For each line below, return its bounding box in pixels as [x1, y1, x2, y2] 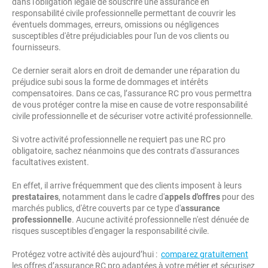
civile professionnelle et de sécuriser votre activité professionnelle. [12, 111, 253, 121]
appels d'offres [165, 192, 220, 202]
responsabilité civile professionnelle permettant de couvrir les [12, 8, 236, 18]
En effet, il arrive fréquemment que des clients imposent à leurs [12, 181, 242, 190]
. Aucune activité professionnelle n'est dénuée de [72, 215, 249, 224]
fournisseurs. [12, 42, 61, 52]
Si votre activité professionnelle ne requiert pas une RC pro [12, 135, 226, 144]
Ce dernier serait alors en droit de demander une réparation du [12, 66, 240, 75]
